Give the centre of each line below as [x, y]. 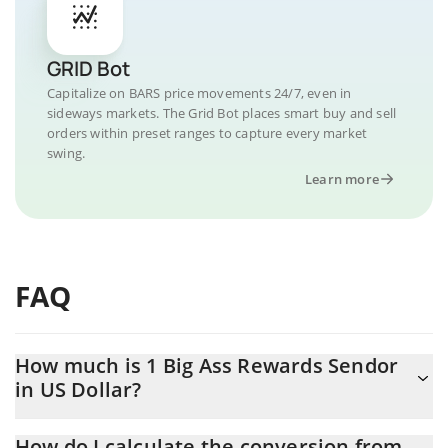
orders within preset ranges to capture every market [207, 133]
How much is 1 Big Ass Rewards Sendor [207, 365]
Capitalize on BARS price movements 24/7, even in [199, 93]
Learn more [342, 179]
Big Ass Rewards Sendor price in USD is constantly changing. [209, 428]
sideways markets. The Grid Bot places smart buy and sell [222, 113]
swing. [66, 153]
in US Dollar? [78, 389]
